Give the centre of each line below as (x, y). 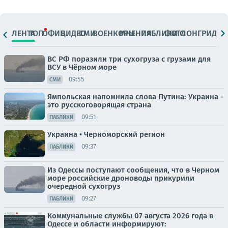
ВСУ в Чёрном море (82, 67)
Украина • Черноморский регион (106, 134)
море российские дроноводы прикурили (121, 178)
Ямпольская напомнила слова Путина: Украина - (135, 96)
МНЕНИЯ (136, 34)
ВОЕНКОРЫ (114, 34)
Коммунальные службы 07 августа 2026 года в (130, 216)
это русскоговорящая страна (99, 105)
